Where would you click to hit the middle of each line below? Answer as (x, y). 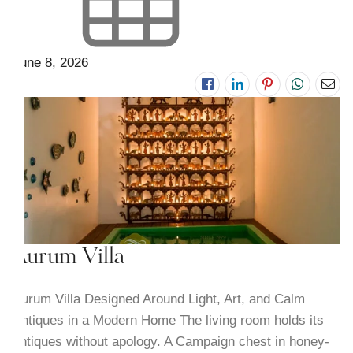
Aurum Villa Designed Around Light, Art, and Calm (158, 299)
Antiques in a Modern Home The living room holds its (168, 321)
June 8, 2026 (50, 62)
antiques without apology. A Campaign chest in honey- (171, 342)
